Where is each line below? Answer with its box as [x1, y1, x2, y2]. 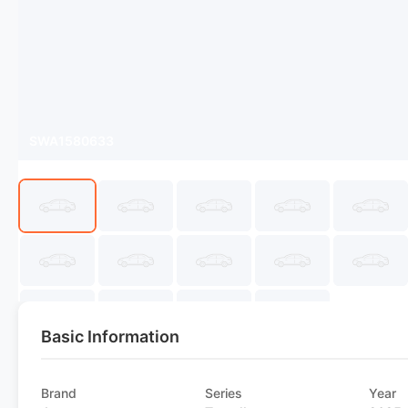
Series [205, 385, 243, 401]
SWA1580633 [29, 133, 114, 148]
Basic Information [41, 327, 179, 346]
